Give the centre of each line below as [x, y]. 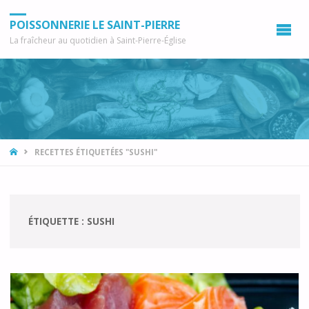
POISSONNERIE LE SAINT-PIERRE [94, 25]
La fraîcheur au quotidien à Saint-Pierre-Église [98, 41]
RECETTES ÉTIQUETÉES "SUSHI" [96, 152]
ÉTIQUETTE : [57, 221]
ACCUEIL [36, 150]
